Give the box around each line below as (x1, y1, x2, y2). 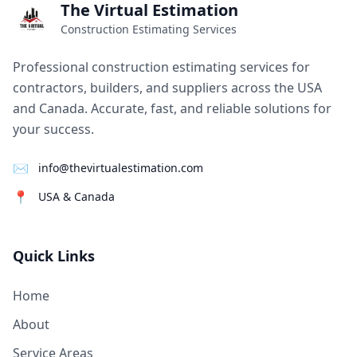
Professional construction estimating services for (13, 58, 310, 76)
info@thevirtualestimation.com (38, 160, 203, 175)
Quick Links (13, 246, 95, 265)
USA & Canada (38, 189, 115, 204)
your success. (13, 120, 94, 138)
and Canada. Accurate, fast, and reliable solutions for (13, 100, 331, 117)
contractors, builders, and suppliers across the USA (13, 79, 322, 96)
